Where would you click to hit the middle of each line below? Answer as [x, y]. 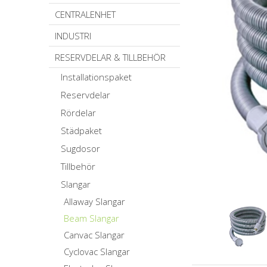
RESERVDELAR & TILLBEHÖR [110, 57]
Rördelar [78, 113]
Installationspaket [96, 77]
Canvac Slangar [94, 235]
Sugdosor [80, 148]
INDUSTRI [73, 36]
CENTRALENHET [85, 14]
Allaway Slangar [94, 201]
